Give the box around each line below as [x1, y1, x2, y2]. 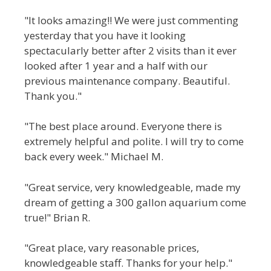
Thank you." [24, 88, 82, 103]
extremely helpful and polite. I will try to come [24, 134, 244, 148]
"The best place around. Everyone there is [24, 119, 222, 133]
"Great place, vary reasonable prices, [24, 241, 199, 255]
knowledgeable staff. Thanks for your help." [24, 256, 232, 270]
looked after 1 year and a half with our [24, 58, 207, 73]
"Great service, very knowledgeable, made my [24, 180, 241, 194]
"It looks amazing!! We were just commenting [24, 13, 238, 27]
